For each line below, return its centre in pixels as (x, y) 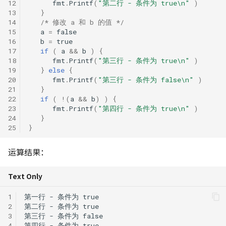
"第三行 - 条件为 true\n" (144, 60)
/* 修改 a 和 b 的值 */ (82, 22)
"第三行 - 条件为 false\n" (146, 79)
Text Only (25, 176)
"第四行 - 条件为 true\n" (144, 108)
